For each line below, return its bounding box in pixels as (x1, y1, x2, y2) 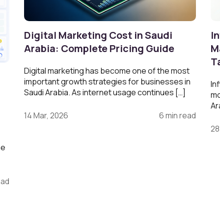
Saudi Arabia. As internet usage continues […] (24, 87, 186, 98)
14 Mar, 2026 (24, 110, 68, 121)
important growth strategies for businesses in (24, 76, 191, 87)
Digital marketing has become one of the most (24, 65, 190, 77)
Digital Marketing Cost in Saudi (24, 28, 172, 42)
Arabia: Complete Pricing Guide (24, 42, 174, 55)
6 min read (159, 110, 196, 121)
